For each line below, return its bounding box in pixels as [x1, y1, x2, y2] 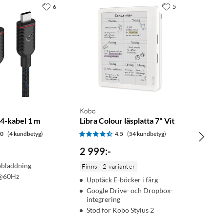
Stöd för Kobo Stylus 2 [87, 206, 154, 215]
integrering [87, 195, 121, 204]
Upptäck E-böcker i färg [87, 175, 158, 184]
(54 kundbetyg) [127, 130, 167, 138]
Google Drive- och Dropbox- [87, 186, 174, 195]
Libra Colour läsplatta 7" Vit [80, 116, 175, 126]
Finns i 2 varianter [82, 162, 135, 171]
